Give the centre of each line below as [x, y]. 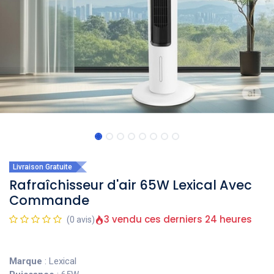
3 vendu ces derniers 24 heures [178, 219]
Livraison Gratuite [43, 167]
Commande [49, 200]
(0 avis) [81, 220]
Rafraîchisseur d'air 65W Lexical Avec [131, 185]
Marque [26, 261]
